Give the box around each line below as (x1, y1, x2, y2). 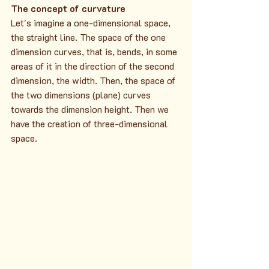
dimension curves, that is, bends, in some (11, 44, 180, 58)
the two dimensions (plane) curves (11, 88, 153, 101)
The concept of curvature (11, 1, 125, 14)
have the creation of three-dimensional (11, 116, 170, 130)
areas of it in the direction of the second (11, 59, 177, 72)
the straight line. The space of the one (11, 30, 168, 43)
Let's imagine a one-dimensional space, (11, 16, 173, 29)
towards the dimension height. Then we (11, 102, 171, 115)
